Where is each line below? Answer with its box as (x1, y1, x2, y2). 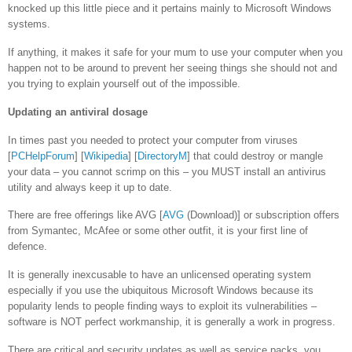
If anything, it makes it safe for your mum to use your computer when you (8, 46, 343, 58)
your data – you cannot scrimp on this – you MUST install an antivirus (8, 165, 326, 178)
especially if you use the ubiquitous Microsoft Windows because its (8, 284, 313, 297)
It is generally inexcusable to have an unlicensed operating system (8, 269, 311, 281)
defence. (8, 240, 47, 253)
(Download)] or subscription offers (184, 209, 339, 222)
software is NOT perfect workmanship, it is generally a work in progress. (8, 316, 335, 328)
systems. (8, 18, 50, 31)
